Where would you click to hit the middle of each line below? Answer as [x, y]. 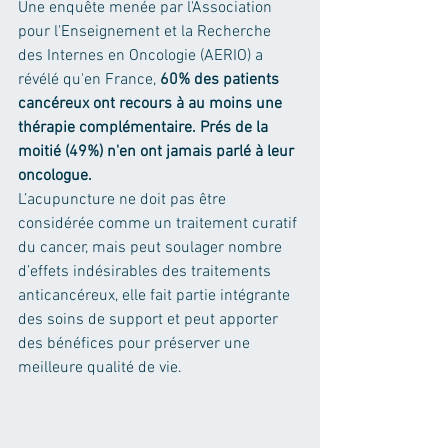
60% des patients [221, 80]
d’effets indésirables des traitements [146, 272]
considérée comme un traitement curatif [159, 224]
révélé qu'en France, [89, 80]
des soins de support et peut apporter [150, 320]
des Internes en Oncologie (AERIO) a [142, 56]
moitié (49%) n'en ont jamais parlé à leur [158, 152]
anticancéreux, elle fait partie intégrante [156, 296]
